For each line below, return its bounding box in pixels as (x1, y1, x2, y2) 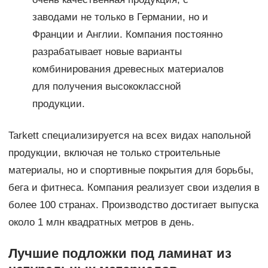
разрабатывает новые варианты (32, 46, 182, 58)
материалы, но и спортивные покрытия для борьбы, (8, 165, 254, 176)
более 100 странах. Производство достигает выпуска (8, 199, 258, 211)
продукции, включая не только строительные (8, 147, 220, 159)
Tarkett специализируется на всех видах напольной (8, 130, 251, 142)
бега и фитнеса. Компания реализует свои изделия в (8, 182, 260, 194)
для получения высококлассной (32, 81, 181, 93)
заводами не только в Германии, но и (32, 11, 208, 23)
